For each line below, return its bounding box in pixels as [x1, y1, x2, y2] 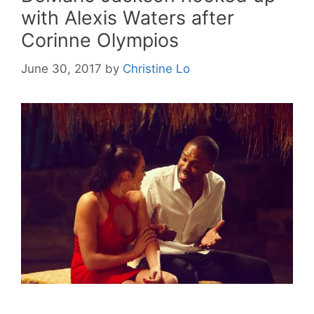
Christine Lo [123, 61, 190, 76]
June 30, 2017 [21, 61, 102, 76]
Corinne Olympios [21, 29, 179, 52]
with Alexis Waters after [21, 6, 234, 29]
